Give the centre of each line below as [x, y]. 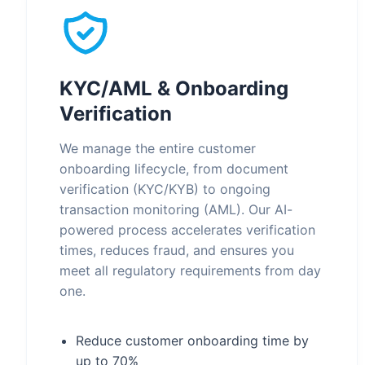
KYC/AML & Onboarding [174, 88]
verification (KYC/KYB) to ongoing [165, 189]
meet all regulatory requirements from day [190, 270]
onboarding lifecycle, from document [174, 169]
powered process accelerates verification [187, 230]
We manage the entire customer [158, 148]
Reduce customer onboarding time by [192, 341]
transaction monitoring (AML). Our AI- [176, 209]
